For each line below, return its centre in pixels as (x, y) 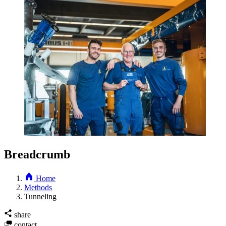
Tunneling (40, 196)
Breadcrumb (37, 154)
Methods (38, 187)
